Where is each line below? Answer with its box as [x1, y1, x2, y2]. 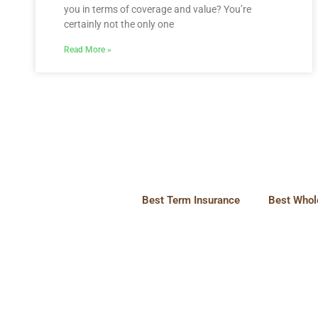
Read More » [64, 44, 111, 55]
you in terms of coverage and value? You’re [64, 3, 251, 15]
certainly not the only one [64, 18, 174, 30]
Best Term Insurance [141, 194, 240, 207]
